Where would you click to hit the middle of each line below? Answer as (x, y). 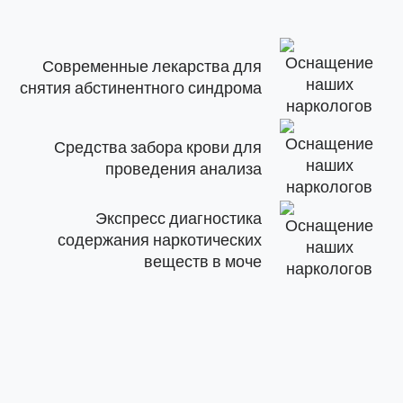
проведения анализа (184, 170)
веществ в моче (203, 261)
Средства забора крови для (158, 148)
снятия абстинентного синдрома (141, 88)
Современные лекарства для (152, 66)
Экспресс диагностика (179, 218)
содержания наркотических (160, 240)
